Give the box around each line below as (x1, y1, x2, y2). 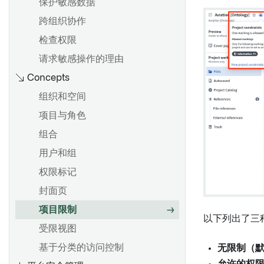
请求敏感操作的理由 (39, 54, 124, 64)
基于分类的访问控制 (39, 243, 124, 252)
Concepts (27, 73, 70, 82)
